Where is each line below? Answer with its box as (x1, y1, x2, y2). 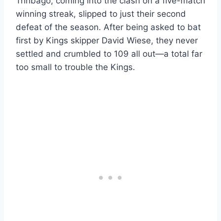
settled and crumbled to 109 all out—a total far (16, 48, 202, 59)
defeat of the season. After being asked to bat (16, 22, 201, 32)
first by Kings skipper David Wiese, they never (16, 35, 198, 45)
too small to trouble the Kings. (16, 62, 135, 72)
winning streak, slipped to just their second (16, 8, 186, 19)
